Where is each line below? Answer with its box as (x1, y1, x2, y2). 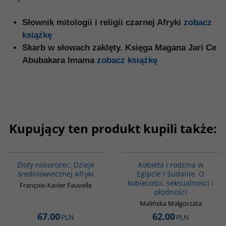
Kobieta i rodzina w (138, 160, 203, 170)
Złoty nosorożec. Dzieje (17, 160, 94, 170)
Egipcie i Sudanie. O (137, 169, 204, 179)
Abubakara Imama (22, 55, 97, 66)
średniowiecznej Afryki (17, 169, 94, 179)
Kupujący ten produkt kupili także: (9, 120, 217, 137)
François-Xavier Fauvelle (19, 181, 92, 190)
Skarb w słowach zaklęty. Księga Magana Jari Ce (22, 43, 216, 53)
